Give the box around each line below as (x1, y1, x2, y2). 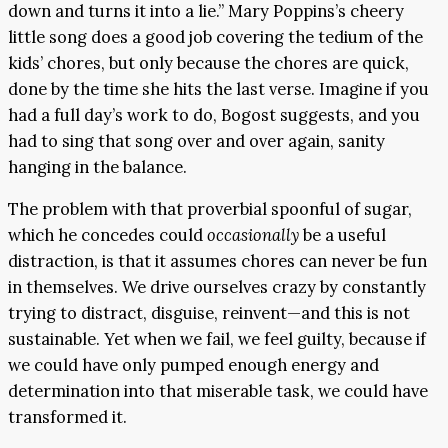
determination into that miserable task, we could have (8, 380, 428, 403)
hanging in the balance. (8, 155, 187, 178)
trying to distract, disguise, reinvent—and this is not (8, 302, 410, 325)
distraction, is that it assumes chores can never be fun (8, 250, 427, 273)
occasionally (207, 224, 299, 247)
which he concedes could (8, 224, 207, 247)
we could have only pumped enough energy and (8, 354, 379, 377)
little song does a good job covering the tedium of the (8, 25, 423, 48)
